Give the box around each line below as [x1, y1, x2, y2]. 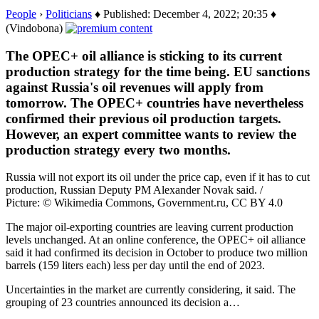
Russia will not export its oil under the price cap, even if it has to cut [6, 171, 310, 184]
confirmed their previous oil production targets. [6, 110, 281, 126]
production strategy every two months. [6, 142, 231, 157]
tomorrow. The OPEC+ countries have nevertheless [6, 95, 303, 110]
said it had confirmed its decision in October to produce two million [6, 246, 308, 259]
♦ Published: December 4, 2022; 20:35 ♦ [92, 7, 276, 20]
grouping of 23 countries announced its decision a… [6, 296, 240, 309]
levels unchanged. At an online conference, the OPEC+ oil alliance [6, 234, 305, 246]
